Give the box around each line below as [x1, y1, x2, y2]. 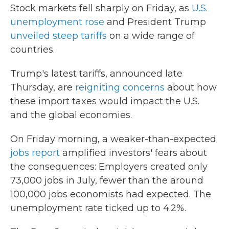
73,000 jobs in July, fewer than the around [10, 175, 203, 186]
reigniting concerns [75, 82, 165, 93]
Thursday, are [10, 82, 75, 93]
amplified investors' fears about [60, 147, 207, 158]
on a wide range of [107, 30, 195, 41]
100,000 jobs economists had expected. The [10, 189, 211, 200]
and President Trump [104, 16, 206, 28]
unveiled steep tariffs [10, 30, 107, 41]
